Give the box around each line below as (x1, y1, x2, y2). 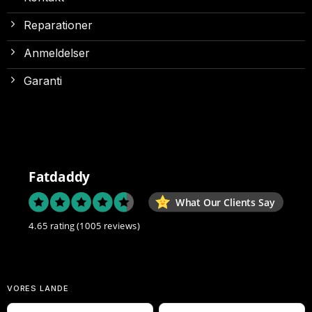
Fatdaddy (29, 168, 91, 187)
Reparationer (23, 17, 93, 32)
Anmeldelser (23, 45, 90, 60)
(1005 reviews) (77, 219, 140, 233)
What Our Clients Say (175, 196, 275, 209)
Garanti (23, 73, 62, 88)
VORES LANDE (6, 283, 69, 293)
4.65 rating (29, 219, 75, 233)
